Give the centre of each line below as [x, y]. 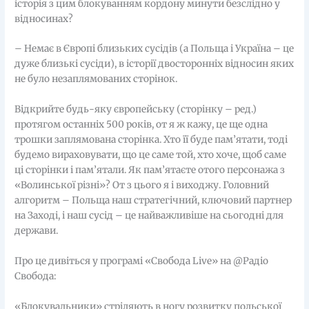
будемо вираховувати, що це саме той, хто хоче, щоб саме [151, 155]
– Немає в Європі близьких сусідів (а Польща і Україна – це [154, 49]
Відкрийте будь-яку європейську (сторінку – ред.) [136, 110]
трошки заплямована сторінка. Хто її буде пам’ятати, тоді [151, 140]
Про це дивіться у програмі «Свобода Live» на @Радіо [142, 261]
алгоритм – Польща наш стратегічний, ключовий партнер [153, 201]
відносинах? [44, 19]
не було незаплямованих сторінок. [96, 79]
